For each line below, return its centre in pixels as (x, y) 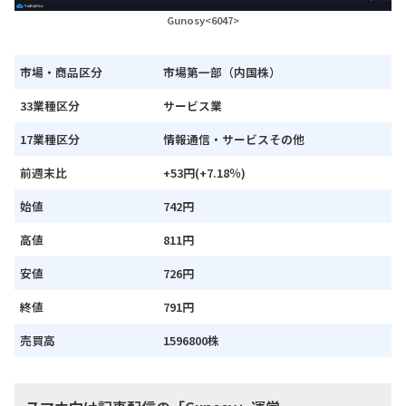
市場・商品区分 (61, 72)
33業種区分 (50, 105)
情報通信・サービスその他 (234, 139)
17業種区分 (50, 139)
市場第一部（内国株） (222, 72)
